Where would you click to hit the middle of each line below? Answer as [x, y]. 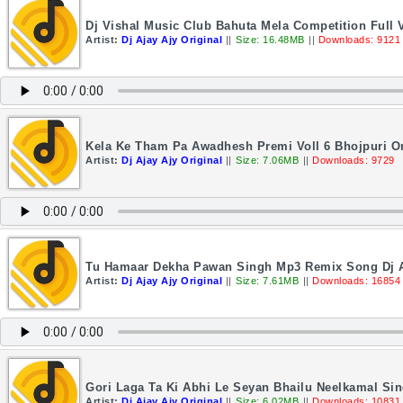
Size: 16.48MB [270, 40]
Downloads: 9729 [354, 160]
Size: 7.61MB [267, 281]
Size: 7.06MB [267, 160]
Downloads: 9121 [359, 40]
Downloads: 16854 [356, 281]
